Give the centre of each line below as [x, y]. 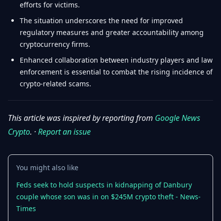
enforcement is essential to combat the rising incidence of [116, 72]
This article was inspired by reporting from [81, 118]
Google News [178, 118]
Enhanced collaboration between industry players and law [116, 60]
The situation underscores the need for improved [101, 20]
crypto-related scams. [55, 84]
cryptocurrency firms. [55, 44]
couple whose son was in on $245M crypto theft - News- [109, 197]
